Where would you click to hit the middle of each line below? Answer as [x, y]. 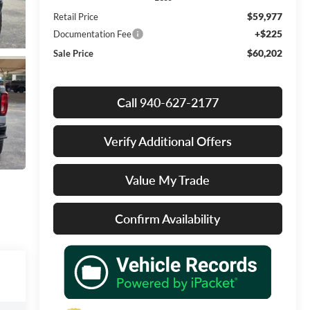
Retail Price [75, 16]
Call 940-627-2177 [167, 102]
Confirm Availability [168, 218]
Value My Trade [168, 180]
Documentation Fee [92, 34]
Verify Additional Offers [167, 141]
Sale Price [73, 53]
